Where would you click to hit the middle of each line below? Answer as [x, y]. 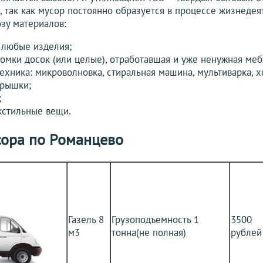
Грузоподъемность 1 [155, 220]
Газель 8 [86, 220]
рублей [246, 233]
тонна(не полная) [149, 233]
